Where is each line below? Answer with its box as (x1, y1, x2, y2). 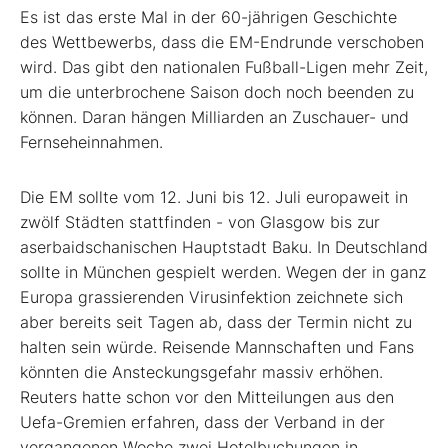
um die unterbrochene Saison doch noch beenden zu (20, 82, 414, 103)
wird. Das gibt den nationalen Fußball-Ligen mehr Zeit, (20, 57, 428, 78)
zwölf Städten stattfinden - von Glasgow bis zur (20, 212, 380, 233)
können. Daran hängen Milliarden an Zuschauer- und (20, 107, 409, 128)
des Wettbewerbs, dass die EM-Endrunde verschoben (20, 32, 424, 53)
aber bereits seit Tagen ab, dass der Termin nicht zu (20, 312, 412, 333)
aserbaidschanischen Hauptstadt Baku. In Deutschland (20, 237, 428, 258)
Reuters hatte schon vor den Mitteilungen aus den (20, 387, 394, 408)
